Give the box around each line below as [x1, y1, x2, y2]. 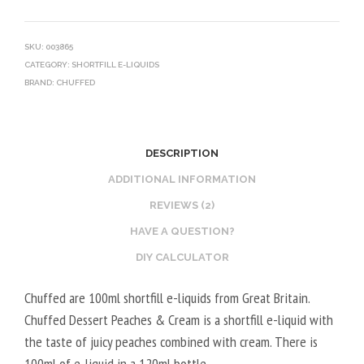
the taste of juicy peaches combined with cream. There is [24, 331, 318, 351]
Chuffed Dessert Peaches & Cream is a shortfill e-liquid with [24, 310, 333, 329]
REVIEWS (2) [149, 199, 214, 212]
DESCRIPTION [145, 147, 219, 160]
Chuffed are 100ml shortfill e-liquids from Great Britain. [24, 288, 310, 307]
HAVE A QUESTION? [129, 225, 235, 238]
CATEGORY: [24, 59, 71, 69]
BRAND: [24, 77, 56, 87]
